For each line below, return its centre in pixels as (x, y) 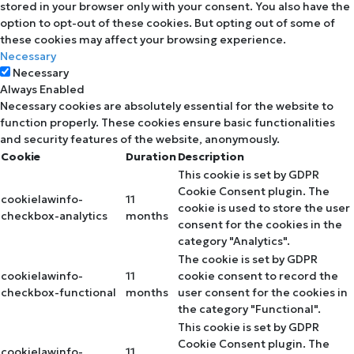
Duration (151, 156)
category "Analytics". (234, 241)
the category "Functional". (249, 309)
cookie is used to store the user (264, 207)
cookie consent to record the (258, 275)
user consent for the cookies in (263, 292)
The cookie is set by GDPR (248, 259)
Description (211, 156)
